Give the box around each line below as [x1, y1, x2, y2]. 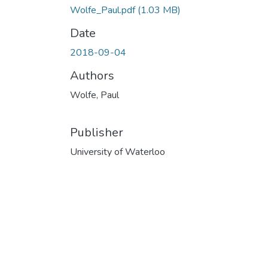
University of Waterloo [70, 145, 165, 159]
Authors [70, 67, 114, 84]
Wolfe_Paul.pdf [70, 3, 138, 17]
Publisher [70, 124, 123, 141]
